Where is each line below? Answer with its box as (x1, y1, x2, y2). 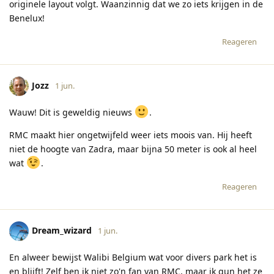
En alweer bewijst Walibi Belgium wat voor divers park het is (9, 251, 257, 264)
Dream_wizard (32, 224, 92, 236)
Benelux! (9, 12, 45, 24)
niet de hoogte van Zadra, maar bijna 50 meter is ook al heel (9, 143, 257, 155)
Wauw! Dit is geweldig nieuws (9, 106, 135, 119)
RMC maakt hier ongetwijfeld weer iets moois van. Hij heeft (9, 129, 252, 141)
